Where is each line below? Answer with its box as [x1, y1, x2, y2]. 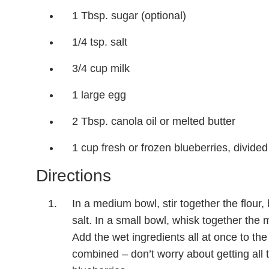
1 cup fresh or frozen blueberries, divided [72, 142, 268, 154]
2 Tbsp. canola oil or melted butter [72, 115, 235, 127]
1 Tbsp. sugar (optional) [72, 10, 186, 22]
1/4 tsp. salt [72, 36, 127, 48]
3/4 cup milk [72, 62, 130, 74]
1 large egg [72, 89, 126, 101]
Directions [36, 166, 111, 185]
